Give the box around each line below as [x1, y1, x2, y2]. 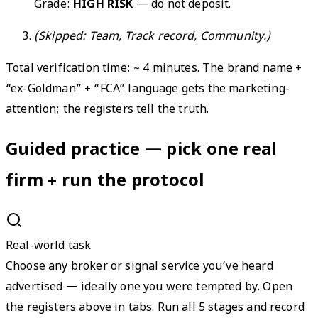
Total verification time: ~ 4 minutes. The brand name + [6, 62, 302, 77]
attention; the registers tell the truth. [6, 103, 209, 119]
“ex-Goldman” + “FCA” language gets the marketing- [6, 82, 290, 98]
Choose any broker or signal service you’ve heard [6, 259, 273, 275]
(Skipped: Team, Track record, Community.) [34, 30, 271, 45]
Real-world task [6, 238, 92, 254]
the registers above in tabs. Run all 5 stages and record [6, 300, 305, 316]
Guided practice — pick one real [6, 139, 277, 163]
